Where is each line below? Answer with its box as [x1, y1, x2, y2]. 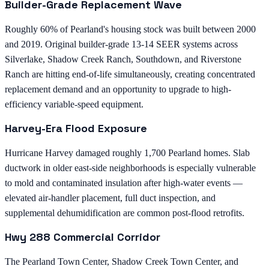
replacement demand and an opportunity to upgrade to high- [5, 83, 231, 94]
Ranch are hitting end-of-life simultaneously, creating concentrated [5, 68, 255, 79]
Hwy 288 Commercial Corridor [5, 229, 160, 244]
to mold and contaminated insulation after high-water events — [5, 177, 243, 188]
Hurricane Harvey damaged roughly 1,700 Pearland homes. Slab [5, 147, 250, 158]
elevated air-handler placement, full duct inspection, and [5, 192, 216, 203]
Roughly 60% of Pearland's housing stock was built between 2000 [5, 23, 256, 34]
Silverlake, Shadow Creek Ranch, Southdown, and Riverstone [5, 53, 241, 64]
